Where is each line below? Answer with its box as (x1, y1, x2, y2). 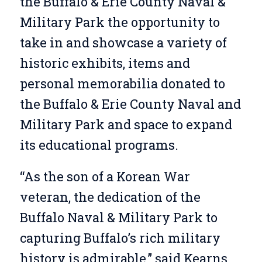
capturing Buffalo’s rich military (19, 229, 220, 246)
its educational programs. (19, 136, 178, 154)
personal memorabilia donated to (19, 75, 225, 92)
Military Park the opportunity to (19, 13, 220, 31)
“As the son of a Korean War (19, 167, 190, 185)
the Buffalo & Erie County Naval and (19, 95, 241, 113)
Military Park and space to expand (19, 116, 232, 133)
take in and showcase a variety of (19, 34, 227, 51)
